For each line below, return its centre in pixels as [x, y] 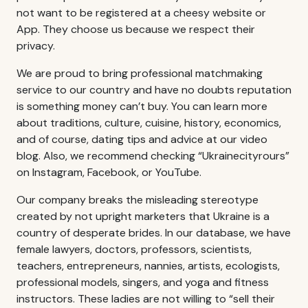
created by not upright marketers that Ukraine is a [143, 216]
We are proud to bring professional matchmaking [140, 73]
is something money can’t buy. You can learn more [142, 106]
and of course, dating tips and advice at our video [142, 139]
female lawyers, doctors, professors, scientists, [134, 249]
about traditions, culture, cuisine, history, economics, [149, 122]
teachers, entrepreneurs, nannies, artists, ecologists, [148, 265]
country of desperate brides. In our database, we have [154, 232]
